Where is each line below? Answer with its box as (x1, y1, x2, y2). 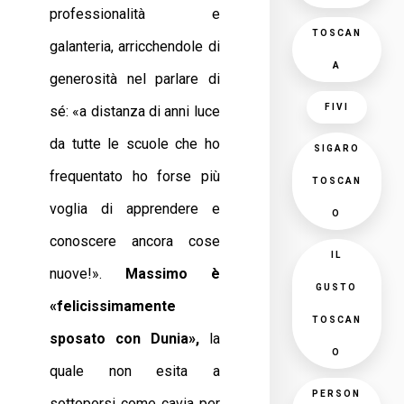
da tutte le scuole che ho (50, 135, 220, 152)
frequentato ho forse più (50, 168, 220, 185)
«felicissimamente (50, 298, 176, 315)
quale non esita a (50, 363, 220, 380)
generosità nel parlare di (50, 70, 220, 87)
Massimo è (124, 265, 220, 282)
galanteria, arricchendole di (50, 38, 220, 55)
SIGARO (313, 143, 360, 153)
